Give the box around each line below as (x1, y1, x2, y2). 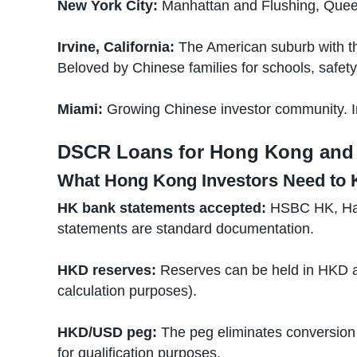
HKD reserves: (57, 262, 156, 278)
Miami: (57, 101, 103, 117)
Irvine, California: (57, 39, 175, 55)
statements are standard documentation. (57, 221, 314, 237)
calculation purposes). (57, 283, 197, 299)
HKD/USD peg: (57, 324, 157, 340)
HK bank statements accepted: (57, 200, 266, 216)
